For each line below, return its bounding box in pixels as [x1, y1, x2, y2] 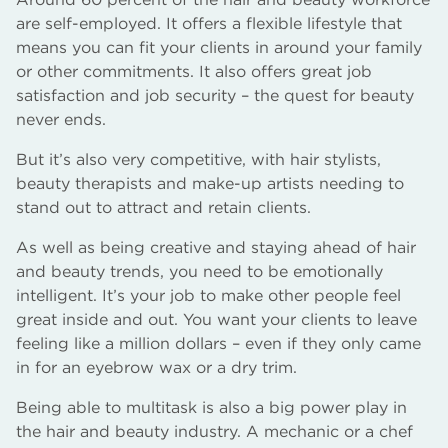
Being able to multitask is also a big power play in [16, 398, 407, 417]
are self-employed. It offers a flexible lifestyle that [16, 14, 402, 33]
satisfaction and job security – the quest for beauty [16, 86, 414, 105]
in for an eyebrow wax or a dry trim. [16, 358, 297, 377]
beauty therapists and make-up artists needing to [16, 174, 404, 193]
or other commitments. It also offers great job [16, 62, 372, 81]
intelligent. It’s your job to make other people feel [16, 286, 401, 305]
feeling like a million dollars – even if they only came [16, 334, 421, 353]
